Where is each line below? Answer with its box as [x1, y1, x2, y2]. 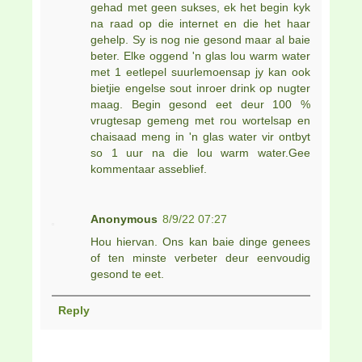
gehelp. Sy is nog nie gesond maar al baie [90, 32, 310, 46]
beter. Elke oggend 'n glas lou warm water [90, 48, 310, 62]
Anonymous [90, 212, 158, 225]
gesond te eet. [90, 267, 165, 280]
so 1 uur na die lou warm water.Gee [90, 145, 310, 159]
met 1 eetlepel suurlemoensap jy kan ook [90, 65, 310, 78]
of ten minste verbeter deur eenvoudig [90, 250, 310, 264]
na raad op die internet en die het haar [90, 16, 310, 30]
